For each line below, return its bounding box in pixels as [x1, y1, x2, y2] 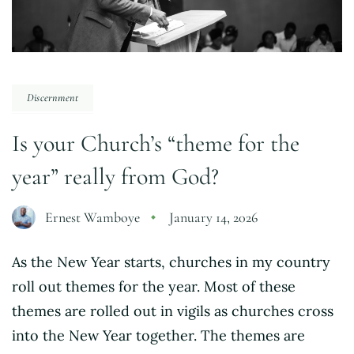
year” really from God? [12, 161, 219, 191]
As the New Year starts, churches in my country [12, 252, 330, 271]
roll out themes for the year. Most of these [12, 277, 296, 296]
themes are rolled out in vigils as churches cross [12, 301, 333, 320]
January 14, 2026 [169, 208, 258, 226]
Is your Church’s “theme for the [12, 128, 299, 158]
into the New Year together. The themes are [12, 326, 305, 345]
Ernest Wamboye [45, 208, 140, 226]
